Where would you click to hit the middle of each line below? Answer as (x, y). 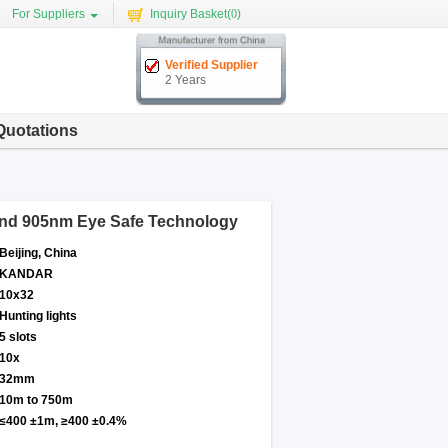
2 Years (185, 80)
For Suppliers (48, 14)
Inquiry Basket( (190, 14)
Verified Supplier (211, 65)
